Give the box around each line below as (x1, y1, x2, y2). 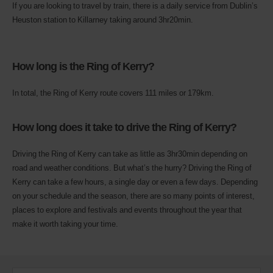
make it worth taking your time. (12, 218, 118, 229)
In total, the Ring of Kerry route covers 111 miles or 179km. (12, 87, 214, 98)
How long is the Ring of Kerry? (12, 58, 154, 73)
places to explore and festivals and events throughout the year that (12, 204, 242, 215)
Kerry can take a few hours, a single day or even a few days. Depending (12, 175, 258, 187)
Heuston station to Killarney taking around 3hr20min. (12, 13, 193, 25)
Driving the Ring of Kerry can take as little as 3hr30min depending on (12, 147, 247, 159)
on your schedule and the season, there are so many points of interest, (12, 190, 255, 201)
